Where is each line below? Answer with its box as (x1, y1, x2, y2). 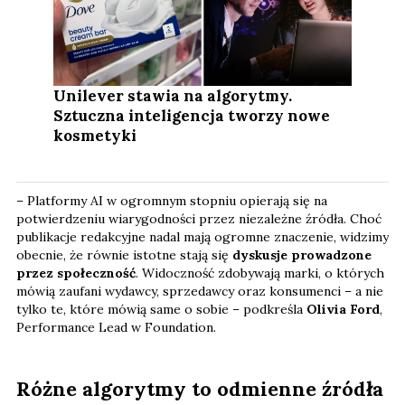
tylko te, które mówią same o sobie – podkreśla (16, 301, 306, 318)
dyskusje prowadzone (232, 247, 372, 264)
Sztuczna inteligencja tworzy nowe (53, 106, 331, 127)
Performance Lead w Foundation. (16, 319, 216, 336)
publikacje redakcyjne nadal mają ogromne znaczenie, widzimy (16, 229, 389, 246)
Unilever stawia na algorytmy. (53, 86, 293, 107)
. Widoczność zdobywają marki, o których (136, 265, 384, 282)
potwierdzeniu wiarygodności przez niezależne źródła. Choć (16, 211, 381, 228)
